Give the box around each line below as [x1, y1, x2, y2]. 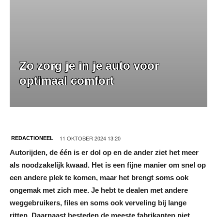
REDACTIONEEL [11, 135, 53, 141]
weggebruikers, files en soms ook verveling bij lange [10, 198, 186, 207]
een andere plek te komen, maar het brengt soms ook [10, 173, 188, 182]
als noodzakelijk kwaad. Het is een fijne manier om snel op [10, 160, 206, 169]
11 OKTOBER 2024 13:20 [60, 134, 121, 142]
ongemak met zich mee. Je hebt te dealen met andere [10, 186, 188, 194]
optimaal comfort [19, 74, 114, 87]
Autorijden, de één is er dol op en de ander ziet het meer [10, 148, 199, 156]
